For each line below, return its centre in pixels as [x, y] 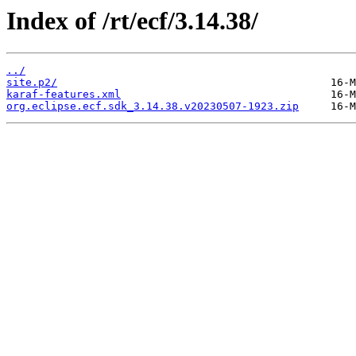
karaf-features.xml [64, 95]
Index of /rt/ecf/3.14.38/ [132, 21]
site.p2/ [32, 83]
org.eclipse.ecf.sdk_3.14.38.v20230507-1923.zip [153, 106]
